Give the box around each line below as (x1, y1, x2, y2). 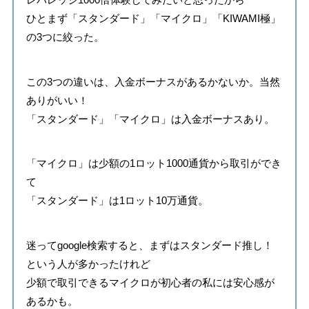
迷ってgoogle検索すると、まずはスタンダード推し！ (26, 239, 273, 251)
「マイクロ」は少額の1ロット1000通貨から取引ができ (26, 157, 281, 170)
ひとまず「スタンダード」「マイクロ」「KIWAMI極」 (26, 12, 281, 25)
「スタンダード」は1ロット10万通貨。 (26, 195, 208, 207)
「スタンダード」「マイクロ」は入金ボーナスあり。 (26, 112, 275, 125)
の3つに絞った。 (26, 31, 104, 43)
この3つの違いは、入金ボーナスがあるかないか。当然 (26, 75, 280, 88)
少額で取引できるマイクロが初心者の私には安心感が (26, 276, 275, 288)
